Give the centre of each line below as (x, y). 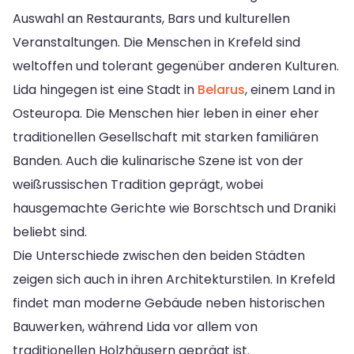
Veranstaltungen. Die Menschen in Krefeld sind (156, 42)
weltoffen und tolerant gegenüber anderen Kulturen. (176, 66)
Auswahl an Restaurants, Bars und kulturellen (151, 18)
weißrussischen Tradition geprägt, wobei (138, 184)
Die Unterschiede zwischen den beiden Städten (159, 255)
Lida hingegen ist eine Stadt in (105, 89)
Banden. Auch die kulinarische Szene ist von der (158, 160)
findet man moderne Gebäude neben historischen (169, 303)
